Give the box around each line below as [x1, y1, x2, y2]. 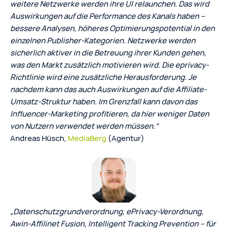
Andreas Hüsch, [10, 132, 68, 144]
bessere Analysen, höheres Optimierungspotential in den [10, 22, 215, 34]
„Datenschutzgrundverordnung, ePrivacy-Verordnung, [10, 206, 204, 217]
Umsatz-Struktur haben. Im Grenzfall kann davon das [10, 96, 197, 107]
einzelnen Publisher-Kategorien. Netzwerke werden [10, 35, 195, 46]
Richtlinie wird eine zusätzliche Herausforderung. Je [10, 71, 196, 82]
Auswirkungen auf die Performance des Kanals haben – [10, 10, 205, 21]
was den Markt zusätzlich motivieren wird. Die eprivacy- [10, 59, 209, 70]
